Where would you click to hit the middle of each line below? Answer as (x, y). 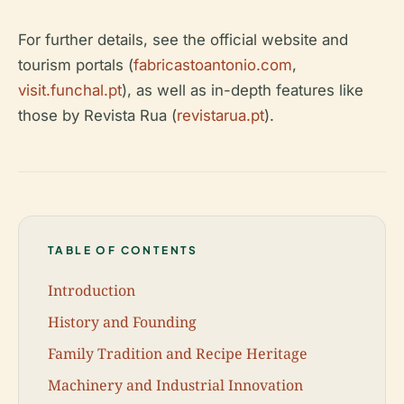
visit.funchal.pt (70, 90)
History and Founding (122, 321)
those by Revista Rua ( (97, 115)
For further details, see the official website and (183, 40)
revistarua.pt (220, 115)
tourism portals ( (76, 65)
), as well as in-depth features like (243, 90)
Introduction (92, 290)
